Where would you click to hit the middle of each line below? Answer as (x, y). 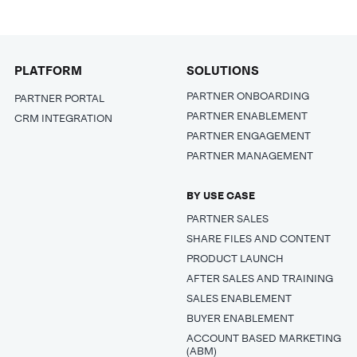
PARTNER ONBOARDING (248, 96)
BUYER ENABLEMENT (241, 318)
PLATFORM (48, 71)
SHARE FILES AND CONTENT (259, 238)
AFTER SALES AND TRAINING (260, 278)
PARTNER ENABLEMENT (247, 116)
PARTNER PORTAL (59, 98)
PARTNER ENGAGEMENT (249, 135)
